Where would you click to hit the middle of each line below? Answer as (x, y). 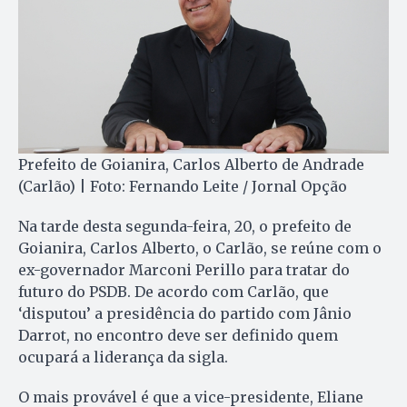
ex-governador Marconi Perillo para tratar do (184, 270)
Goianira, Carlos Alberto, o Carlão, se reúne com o (200, 248)
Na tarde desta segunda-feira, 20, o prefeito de (185, 227)
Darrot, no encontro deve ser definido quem (178, 336)
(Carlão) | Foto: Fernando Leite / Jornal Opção (183, 187)
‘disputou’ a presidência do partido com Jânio (185, 314)
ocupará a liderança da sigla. (123, 357)
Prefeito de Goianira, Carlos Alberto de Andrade (191, 165)
